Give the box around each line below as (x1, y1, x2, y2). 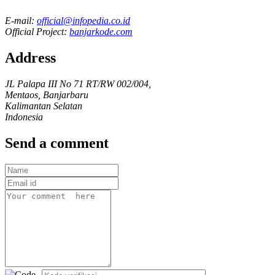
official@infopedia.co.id (37, 15, 130, 26)
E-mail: (5, 15, 37, 26)
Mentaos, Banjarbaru (5, 90, 88, 101)
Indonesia (5, 112, 43, 123)
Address (5, 50, 56, 66)
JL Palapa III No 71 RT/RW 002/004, (5, 79, 151, 90)
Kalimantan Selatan (5, 101, 82, 112)
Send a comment (5, 135, 109, 152)
